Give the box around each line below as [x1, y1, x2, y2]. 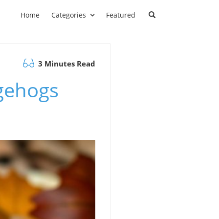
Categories [51, 10, 86, 20]
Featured [106, 10, 135, 20]
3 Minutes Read [36, 59, 95, 68]
